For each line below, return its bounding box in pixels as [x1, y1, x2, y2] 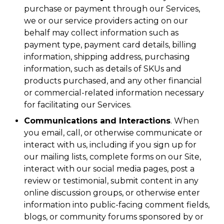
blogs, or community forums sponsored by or [24, 212, 203, 221]
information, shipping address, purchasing [24, 52, 190, 61]
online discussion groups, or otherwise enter [24, 188, 200, 197]
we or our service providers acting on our [24, 16, 188, 25]
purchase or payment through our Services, [24, 4, 200, 13]
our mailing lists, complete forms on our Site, [24, 152, 201, 161]
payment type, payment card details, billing [24, 40, 196, 49]
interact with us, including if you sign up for [24, 140, 196, 149]
